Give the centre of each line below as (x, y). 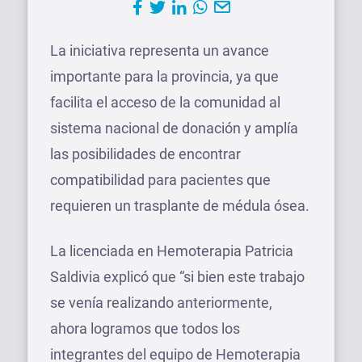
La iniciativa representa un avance (160, 50)
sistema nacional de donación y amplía (174, 128)
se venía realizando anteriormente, (161, 302)
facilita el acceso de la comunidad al (165, 102)
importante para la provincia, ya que (164, 76)
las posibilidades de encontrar (145, 154)
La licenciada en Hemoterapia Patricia (172, 250)
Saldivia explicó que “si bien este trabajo (177, 276)
